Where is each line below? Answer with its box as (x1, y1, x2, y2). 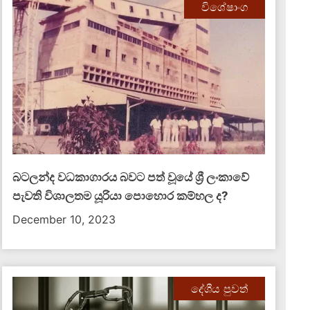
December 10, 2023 (12, 212, 116, 226)
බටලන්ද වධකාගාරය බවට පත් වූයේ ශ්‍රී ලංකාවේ (12, 170, 250, 184)
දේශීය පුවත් (190, 282, 248, 295)
